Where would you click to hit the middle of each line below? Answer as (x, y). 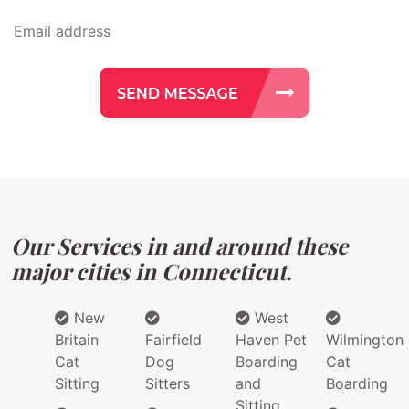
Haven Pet (271, 340)
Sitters (168, 384)
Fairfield (173, 340)
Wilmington (365, 340)
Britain (77, 340)
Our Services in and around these (179, 246)
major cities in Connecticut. (151, 272)
